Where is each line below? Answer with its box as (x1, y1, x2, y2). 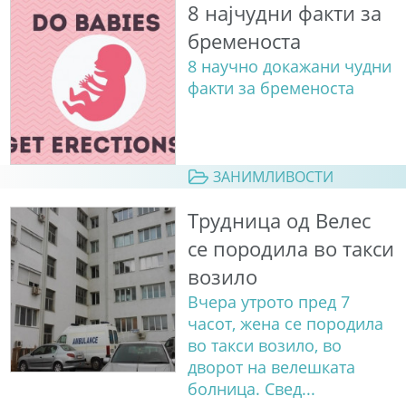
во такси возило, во (187, 334, 342, 357)
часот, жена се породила (187, 313, 383, 335)
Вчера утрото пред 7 (187, 291, 350, 314)
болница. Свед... (187, 378, 315, 401)
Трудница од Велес (187, 207, 371, 236)
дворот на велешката (187, 356, 355, 379)
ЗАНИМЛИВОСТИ (212, 166, 333, 187)
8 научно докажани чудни (187, 54, 391, 77)
